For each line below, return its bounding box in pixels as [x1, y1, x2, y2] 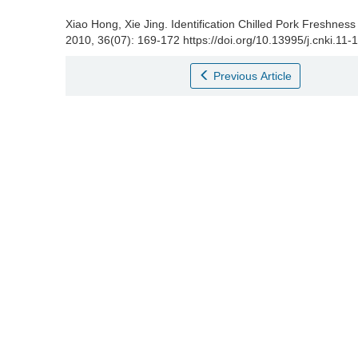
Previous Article [213, 70, 292, 82]
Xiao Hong [66, 18, 118, 30]
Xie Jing [125, 18, 165, 30]
